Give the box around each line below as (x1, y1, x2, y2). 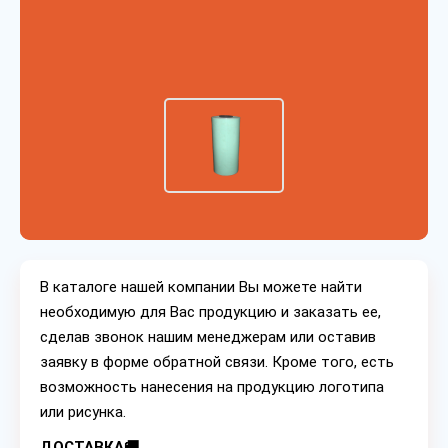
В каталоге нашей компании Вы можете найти (40, 278, 362, 296)
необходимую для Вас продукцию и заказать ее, (40, 303, 381, 321)
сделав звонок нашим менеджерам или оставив (40, 328, 376, 346)
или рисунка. (40, 403, 126, 421)
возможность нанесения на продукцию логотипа (40, 378, 384, 396)
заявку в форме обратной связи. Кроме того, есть (40, 353, 394, 371)
